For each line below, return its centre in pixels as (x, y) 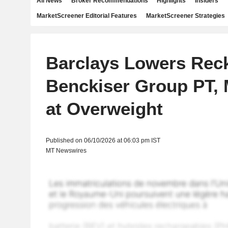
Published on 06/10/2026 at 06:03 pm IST (103, 140)
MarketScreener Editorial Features (87, 16)
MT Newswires (66, 151)
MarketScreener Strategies (185, 16)
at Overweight (104, 109)
